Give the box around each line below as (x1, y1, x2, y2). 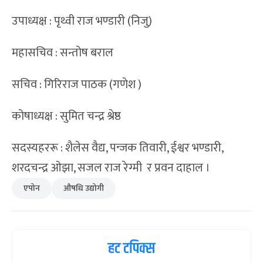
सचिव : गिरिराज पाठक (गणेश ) (12, 75, 141, 95)
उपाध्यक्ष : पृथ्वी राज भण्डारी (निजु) (12, 11, 152, 32)
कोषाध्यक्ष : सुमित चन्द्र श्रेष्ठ (12, 106, 121, 127)
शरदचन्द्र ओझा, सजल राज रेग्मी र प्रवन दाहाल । (12, 158, 210, 178)
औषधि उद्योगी (63, 181, 104, 195)
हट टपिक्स (108, 237, 155, 261)
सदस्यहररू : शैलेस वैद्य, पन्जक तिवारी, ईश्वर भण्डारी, (12, 138, 223, 159)
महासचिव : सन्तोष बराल (12, 43, 113, 63)
